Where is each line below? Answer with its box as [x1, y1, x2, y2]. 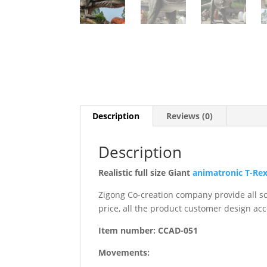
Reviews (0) [166, 110, 213, 122]
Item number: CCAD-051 [98, 224, 198, 236]
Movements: [98, 246, 150, 258]
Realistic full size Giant [98, 166, 193, 178]
